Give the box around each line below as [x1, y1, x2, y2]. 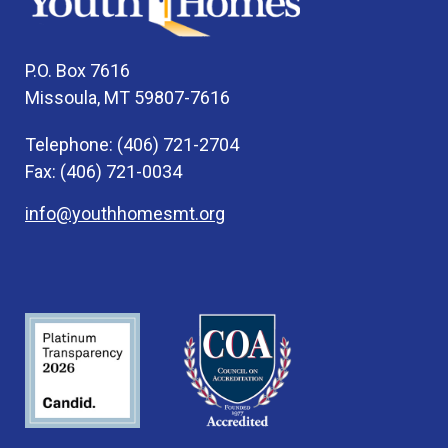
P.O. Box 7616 [25, 60, 130, 81]
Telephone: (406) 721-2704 [25, 134, 239, 155]
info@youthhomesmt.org [25, 203, 225, 224]
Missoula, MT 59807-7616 [25, 87, 230, 108]
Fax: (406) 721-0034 [25, 161, 182, 182]
